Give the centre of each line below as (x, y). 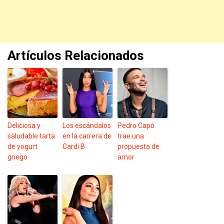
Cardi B (74, 146)
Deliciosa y (24, 125)
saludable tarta (31, 136)
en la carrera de (87, 136)
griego (17, 157)
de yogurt (22, 146)
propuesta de (138, 146)
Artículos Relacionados (76, 55)
